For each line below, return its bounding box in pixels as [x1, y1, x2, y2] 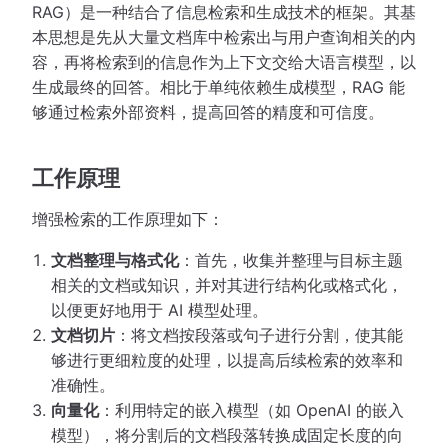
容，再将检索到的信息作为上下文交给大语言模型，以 [32, 52, 416, 73]
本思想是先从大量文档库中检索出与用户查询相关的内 [32, 27, 416, 48]
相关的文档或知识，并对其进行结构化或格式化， [51, 275, 404, 296]
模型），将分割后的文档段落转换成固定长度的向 [51, 425, 404, 446]
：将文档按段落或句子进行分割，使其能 [115, 325, 404, 346]
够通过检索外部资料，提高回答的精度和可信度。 [32, 102, 384, 123]
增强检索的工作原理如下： [32, 209, 224, 230]
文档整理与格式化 [51, 250, 180, 271]
